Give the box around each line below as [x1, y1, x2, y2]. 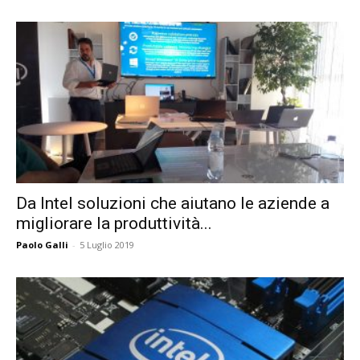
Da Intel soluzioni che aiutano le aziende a [16, 194, 329, 214]
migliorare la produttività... [16, 214, 212, 234]
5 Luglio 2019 [80, 239, 134, 252]
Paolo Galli [16, 239, 68, 252]
